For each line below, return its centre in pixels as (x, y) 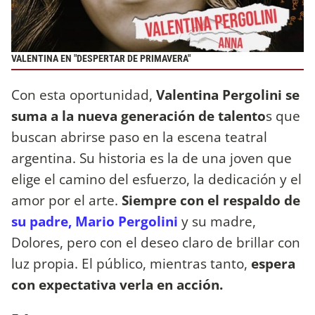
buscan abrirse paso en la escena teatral (139, 136)
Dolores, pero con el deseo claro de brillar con (156, 242)
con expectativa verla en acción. (117, 284)
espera (273, 263)
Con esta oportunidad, (84, 94)
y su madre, (217, 221)
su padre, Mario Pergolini (95, 221)
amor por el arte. (66, 200)
